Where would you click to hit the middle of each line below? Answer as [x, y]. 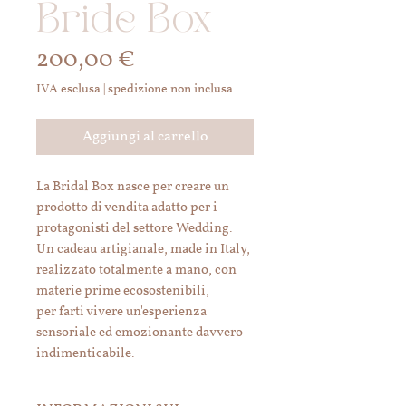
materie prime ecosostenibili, [123, 291]
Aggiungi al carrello [145, 137]
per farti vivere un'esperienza [121, 312]
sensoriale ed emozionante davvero [140, 333]
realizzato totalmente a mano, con [136, 271]
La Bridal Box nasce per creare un [133, 187]
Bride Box [124, 20]
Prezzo [169, 59]
